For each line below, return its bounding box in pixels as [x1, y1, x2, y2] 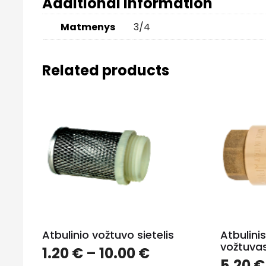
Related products [42, 60, 169, 80]
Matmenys [61, 20, 115, 34]
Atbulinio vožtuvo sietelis [42, 227, 174, 242]
